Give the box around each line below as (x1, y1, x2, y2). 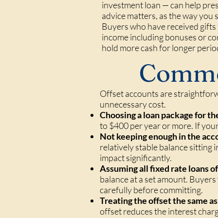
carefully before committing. (100, 184, 203, 195)
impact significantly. (100, 152, 172, 163)
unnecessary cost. (100, 99, 166, 109)
